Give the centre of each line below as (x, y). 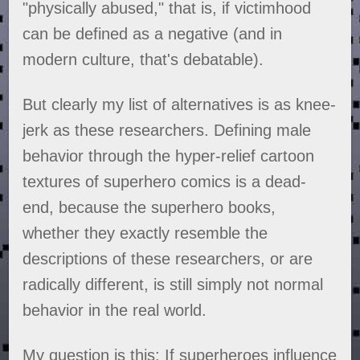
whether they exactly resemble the (145, 233)
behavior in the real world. (115, 311)
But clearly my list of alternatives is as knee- (180, 105)
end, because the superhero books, (149, 208)
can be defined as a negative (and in (153, 34)
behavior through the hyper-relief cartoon (169, 156)
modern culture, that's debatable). (143, 60)
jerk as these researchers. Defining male (167, 131)
